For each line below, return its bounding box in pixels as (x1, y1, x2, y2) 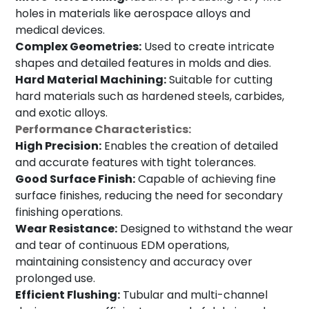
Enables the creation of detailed (101, 138, 278, 154)
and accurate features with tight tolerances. (15, 154, 256, 171)
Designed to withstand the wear (117, 221, 293, 237)
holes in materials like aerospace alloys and (15, 6, 250, 22)
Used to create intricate (141, 39, 275, 55)
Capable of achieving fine (135, 171, 276, 188)
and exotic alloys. (15, 105, 108, 121)
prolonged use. (15, 270, 95, 287)
